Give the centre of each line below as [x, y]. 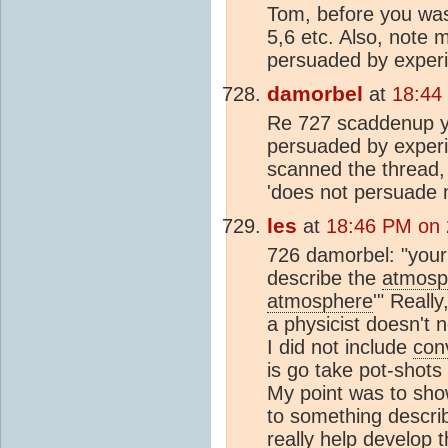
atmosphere [320, 300]
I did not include [340, 346]
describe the [324, 277]
